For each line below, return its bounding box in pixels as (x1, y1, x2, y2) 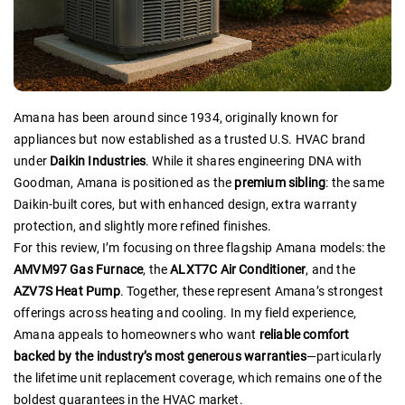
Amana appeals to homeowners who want (14, 327, 259, 343)
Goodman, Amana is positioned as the (14, 175, 235, 191)
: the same (325, 175, 384, 191)
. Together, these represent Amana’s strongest (119, 284, 383, 299)
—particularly (306, 349, 382, 364)
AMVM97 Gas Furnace (14, 262, 144, 278)
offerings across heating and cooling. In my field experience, (14, 306, 356, 321)
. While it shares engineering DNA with (146, 154, 362, 169)
